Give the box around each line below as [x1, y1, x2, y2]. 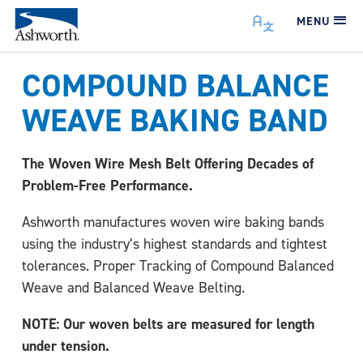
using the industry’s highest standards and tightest [22, 235, 327, 252]
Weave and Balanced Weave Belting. [22, 279, 245, 296]
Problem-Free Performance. [22, 176, 193, 194]
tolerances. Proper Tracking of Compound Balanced [22, 257, 334, 274]
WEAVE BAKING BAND [22, 99, 328, 141]
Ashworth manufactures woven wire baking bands [22, 213, 324, 230]
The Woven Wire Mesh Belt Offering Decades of [22, 154, 314, 173]
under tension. [22, 336, 109, 355]
